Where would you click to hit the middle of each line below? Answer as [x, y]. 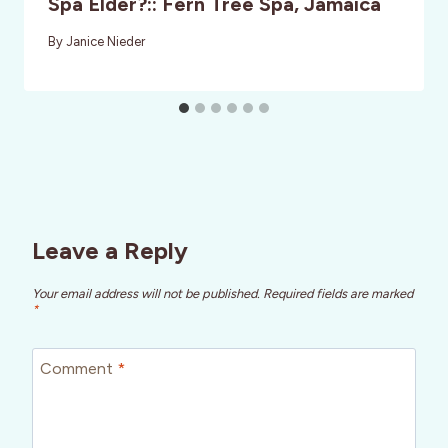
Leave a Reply [110, 250]
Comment [78, 368]
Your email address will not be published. [146, 294]
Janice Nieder [106, 41]
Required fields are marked [338, 294]
